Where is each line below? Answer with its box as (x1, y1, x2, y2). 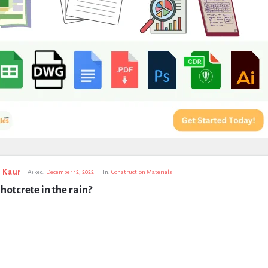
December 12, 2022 (46, 169, 95, 175)
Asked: (28, 169, 45, 175)
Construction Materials (111, 169, 173, 175)
